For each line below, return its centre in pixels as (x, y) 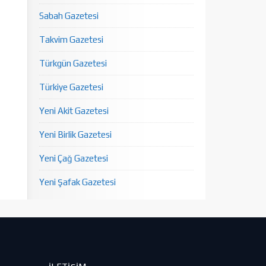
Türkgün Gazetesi (73, 63)
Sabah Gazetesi (69, 16)
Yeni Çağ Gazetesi (74, 158)
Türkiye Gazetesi (71, 87)
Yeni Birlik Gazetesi (75, 134)
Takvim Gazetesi (71, 39)
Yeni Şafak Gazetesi (77, 182)
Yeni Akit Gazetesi (74, 111)
